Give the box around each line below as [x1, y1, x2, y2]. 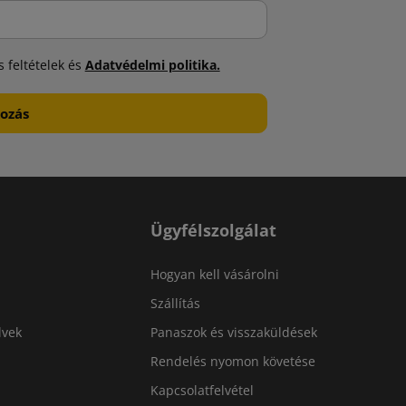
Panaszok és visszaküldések [150, 324, 317, 342]
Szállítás [150, 295, 200, 313]
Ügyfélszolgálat [150, 219, 276, 242]
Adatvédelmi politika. [84, 57, 220, 74]
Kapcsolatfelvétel [150, 382, 254, 400]
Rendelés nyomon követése [150, 353, 315, 371]
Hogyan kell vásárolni [150, 266, 279, 284]
